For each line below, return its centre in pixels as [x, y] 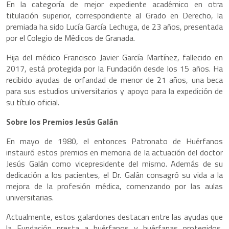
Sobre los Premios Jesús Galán [62, 122]
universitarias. [30, 198]
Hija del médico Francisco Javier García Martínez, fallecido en [114, 58]
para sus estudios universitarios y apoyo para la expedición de [114, 91]
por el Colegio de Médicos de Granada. [71, 38]
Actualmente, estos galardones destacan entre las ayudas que [114, 217]
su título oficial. [33, 102]
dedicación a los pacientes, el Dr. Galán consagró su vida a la [114, 175]
